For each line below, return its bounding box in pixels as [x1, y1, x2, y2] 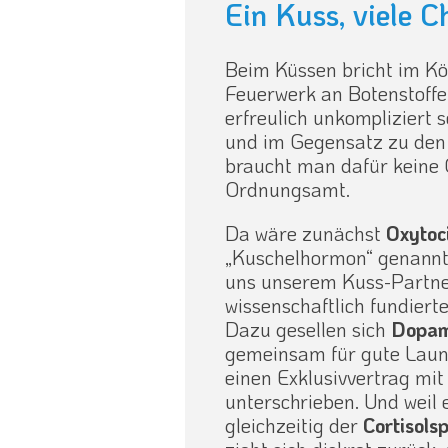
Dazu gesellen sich [225, 316, 392, 343]
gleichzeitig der [225, 412, 364, 439]
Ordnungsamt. [225, 176, 351, 203]
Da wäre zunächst [225, 220, 387, 247]
